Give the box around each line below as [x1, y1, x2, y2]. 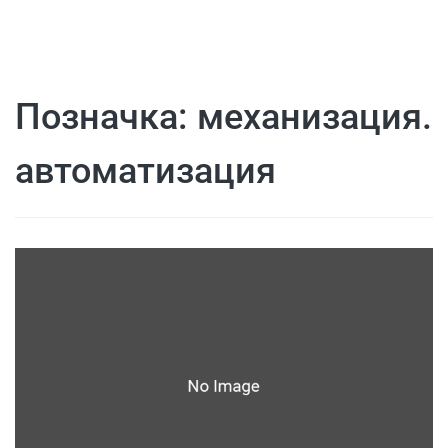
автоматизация [15, 150, 276, 192]
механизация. [197, 96, 432, 138]
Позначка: [15, 96, 197, 138]
